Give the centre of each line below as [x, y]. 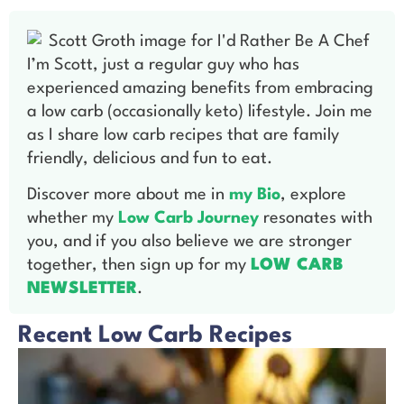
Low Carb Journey [188, 219]
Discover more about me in [128, 195]
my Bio [255, 195]
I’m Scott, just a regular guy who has [163, 65]
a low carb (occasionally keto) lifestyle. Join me [200, 112]
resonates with [316, 219]
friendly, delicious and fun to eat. [150, 159]
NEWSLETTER [82, 289]
